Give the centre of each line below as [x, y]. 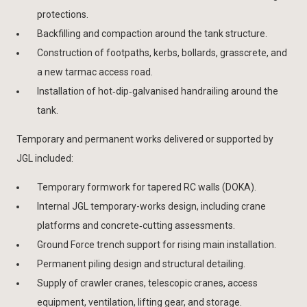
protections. [63, 14]
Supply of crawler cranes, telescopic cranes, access [147, 283]
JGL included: [45, 158]
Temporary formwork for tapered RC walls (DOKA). [147, 187]
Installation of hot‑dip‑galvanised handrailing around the [158, 91]
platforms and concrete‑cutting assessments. [136, 225]
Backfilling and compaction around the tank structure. [152, 33]
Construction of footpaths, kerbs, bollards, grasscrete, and [162, 52]
